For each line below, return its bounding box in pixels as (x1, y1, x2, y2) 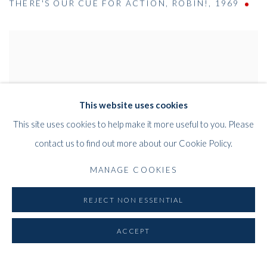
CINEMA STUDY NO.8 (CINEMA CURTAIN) (9, 231, 212, 241)
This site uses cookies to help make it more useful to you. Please (13, 118, 254, 129)
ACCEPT (116, 227, 151, 235)
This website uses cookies (79, 99, 188, 110)
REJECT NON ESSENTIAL (83, 196, 184, 204)
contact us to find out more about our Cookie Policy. (35, 137, 232, 148)
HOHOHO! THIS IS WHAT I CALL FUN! (9, 248, 194, 258)
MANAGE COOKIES (89, 164, 178, 175)
